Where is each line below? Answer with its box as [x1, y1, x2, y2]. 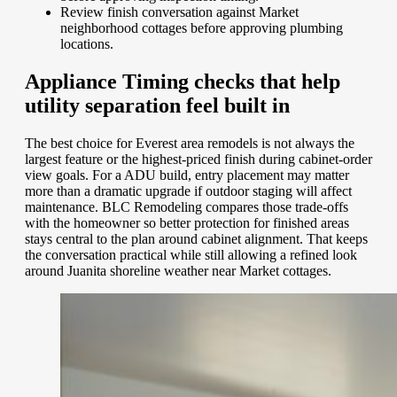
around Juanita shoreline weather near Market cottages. [25, 262, 331, 278]
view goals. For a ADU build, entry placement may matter [25, 167, 349, 183]
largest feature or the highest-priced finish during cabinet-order [25, 151, 372, 167]
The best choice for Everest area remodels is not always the [25, 135, 354, 151]
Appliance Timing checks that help [25, 69, 340, 93]
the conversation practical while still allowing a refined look [25, 246, 357, 262]
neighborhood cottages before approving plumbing [60, 19, 343, 35]
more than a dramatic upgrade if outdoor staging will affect [25, 183, 352, 198]
